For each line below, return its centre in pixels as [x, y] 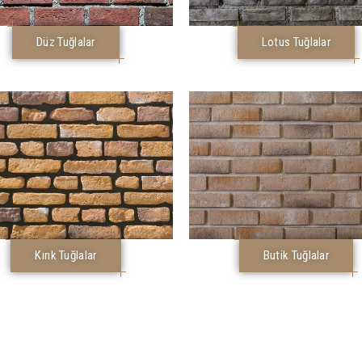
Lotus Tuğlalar [296, 42]
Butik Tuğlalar [296, 256]
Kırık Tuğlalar [66, 256]
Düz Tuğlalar [66, 42]
